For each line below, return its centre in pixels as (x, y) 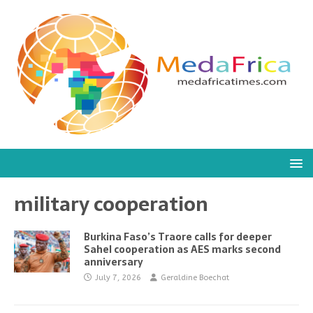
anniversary (114, 262)
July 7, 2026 (118, 278)
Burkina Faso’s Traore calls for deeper (178, 237)
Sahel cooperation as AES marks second (182, 249)
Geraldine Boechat (195, 278)
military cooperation (111, 204)
